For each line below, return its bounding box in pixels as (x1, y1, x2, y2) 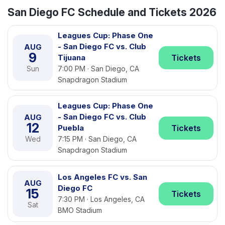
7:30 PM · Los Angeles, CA (58, 195, 145, 203)
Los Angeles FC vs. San (58, 172, 147, 182)
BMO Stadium (58, 206, 102, 214)
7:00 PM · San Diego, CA (58, 64, 139, 73)
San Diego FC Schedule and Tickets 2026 (8, 6, 216, 19)
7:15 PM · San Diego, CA (58, 135, 137, 143)
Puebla (58, 123, 84, 133)
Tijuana (58, 53, 85, 62)
